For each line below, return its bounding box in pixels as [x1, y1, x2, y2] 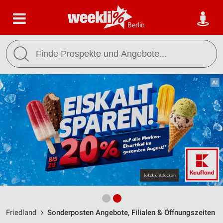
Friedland [6, 208, 36, 217]
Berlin [127, 21, 145, 29]
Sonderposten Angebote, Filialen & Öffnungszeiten [47, 208, 215, 217]
